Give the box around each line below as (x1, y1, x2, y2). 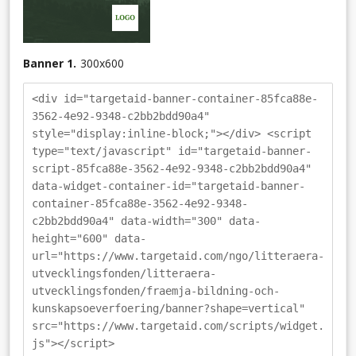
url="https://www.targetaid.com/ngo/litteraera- (32, 249, 324, 262)
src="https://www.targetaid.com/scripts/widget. (32, 319, 324, 332)
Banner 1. (23, 55, 76, 71)
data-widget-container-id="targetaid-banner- (32, 179, 305, 192)
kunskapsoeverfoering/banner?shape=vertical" (32, 301, 305, 315)
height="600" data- (32, 231, 146, 245)
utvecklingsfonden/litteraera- (32, 266, 216, 280)
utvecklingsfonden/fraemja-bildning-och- (32, 284, 280, 297)
